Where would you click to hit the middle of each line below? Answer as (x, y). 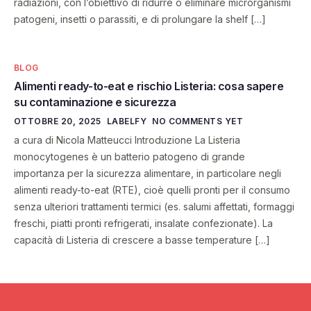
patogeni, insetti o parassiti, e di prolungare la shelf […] (140, 19)
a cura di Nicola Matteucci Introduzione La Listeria (127, 140)
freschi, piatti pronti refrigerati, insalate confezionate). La (143, 224)
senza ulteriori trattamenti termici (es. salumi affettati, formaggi (154, 207)
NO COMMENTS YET (198, 121)
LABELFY (127, 121)
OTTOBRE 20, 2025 (58, 121)
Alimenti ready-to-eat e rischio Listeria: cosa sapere (149, 86)
